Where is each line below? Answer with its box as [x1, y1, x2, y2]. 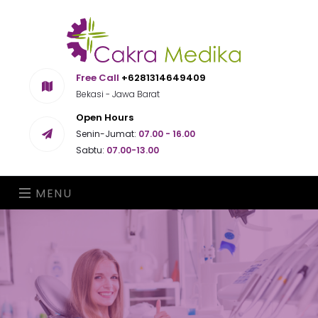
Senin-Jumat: [76, 128, 136, 140]
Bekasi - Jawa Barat [76, 88, 160, 100]
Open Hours [76, 111, 133, 124]
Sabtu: [76, 144, 104, 156]
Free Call [76, 71, 119, 84]
